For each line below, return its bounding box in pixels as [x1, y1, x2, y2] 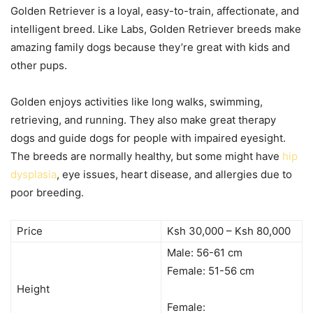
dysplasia [10, 167, 57, 181]
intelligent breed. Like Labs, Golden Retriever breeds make [10, 22, 301, 36]
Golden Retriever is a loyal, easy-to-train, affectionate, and [10, 3, 299, 17]
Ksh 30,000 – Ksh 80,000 [167, 224, 291, 238]
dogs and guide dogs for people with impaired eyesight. [10, 131, 286, 145]
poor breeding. [10, 185, 84, 199]
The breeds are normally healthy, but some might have [10, 149, 282, 163]
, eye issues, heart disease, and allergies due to [57, 167, 292, 181]
